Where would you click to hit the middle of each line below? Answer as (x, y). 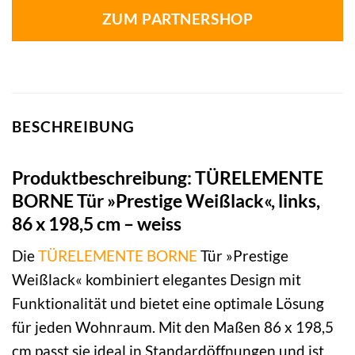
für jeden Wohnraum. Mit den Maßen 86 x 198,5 (173, 327)
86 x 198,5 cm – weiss (97, 223)
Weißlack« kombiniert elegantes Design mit (157, 280)
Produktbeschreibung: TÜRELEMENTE (168, 177)
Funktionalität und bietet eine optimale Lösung (168, 303)
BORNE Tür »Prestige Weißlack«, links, (166, 200)
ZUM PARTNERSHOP (177, 19)
